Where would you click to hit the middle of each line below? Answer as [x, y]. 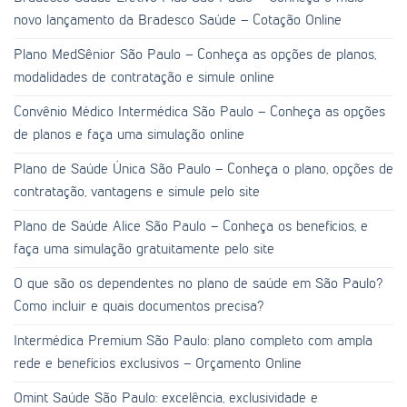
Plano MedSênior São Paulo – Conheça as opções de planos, [195, 55]
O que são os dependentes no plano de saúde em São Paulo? [198, 284]
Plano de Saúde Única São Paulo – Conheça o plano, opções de [203, 169]
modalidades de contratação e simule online [144, 78]
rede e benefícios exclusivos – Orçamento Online [158, 364]
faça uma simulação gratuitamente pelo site [144, 249]
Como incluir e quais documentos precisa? [139, 307]
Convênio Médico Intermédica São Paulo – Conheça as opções [199, 112]
